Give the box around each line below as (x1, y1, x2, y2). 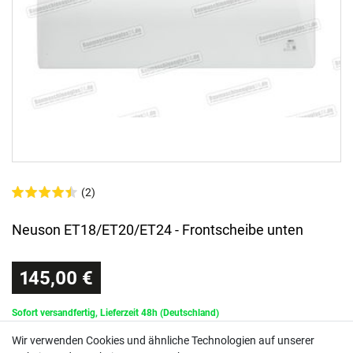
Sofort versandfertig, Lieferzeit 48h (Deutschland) (12, 307, 219, 319)
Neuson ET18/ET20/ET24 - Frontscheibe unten (12, 221, 303, 239)
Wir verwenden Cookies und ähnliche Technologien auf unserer (12, 334, 314, 347)
